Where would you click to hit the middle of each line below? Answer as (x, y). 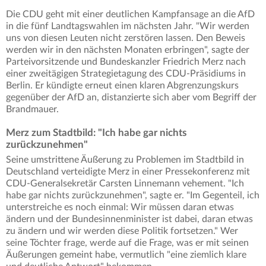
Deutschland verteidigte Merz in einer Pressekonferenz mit (128, 172)
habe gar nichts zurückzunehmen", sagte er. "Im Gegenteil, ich (133, 196)
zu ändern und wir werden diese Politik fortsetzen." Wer (122, 231)
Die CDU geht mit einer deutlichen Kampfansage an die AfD (130, 15)
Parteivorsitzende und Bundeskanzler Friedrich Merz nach (126, 62)
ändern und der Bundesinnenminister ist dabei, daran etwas (129, 219)
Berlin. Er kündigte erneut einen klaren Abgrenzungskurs (122, 86)
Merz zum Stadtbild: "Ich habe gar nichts (96, 133)
